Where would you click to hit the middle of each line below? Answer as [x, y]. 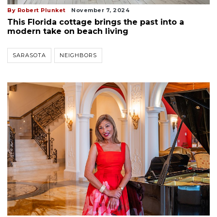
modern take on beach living [68, 31]
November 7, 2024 [100, 10]
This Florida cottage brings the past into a [96, 22]
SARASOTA [29, 55]
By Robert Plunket [37, 10]
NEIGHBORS [78, 55]
